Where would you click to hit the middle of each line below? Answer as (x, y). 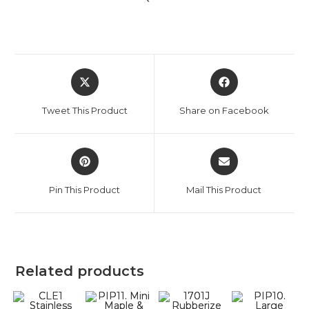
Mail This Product (224, 189)
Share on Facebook (224, 110)
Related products (80, 271)
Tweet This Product (84, 110)
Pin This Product (85, 189)
